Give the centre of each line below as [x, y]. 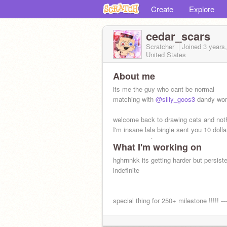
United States [166, 54]
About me [134, 76]
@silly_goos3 [175, 99]
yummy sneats [135, 140]
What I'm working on [157, 147]
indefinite [126, 170]
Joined [193, 46]
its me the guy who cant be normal [164, 89]
